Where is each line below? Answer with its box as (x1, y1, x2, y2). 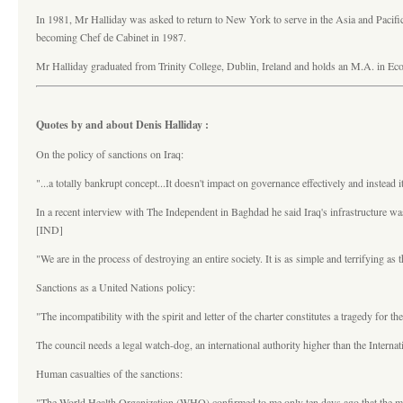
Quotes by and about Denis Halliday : (36, 117, 209, 132)
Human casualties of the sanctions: (36, 366, 183, 381)
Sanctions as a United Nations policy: (36, 280, 195, 294)
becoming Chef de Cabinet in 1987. (36, 30, 186, 44)
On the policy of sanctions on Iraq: (36, 147, 184, 161)
